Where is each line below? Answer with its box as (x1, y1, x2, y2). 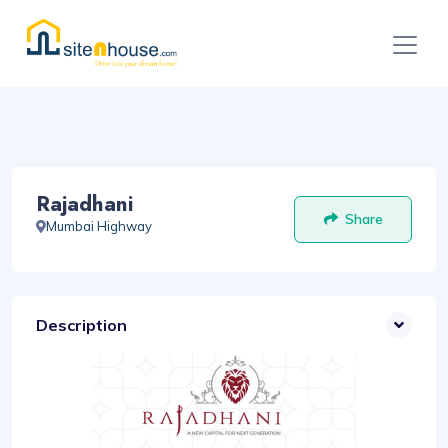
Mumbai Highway (46, 218, 152, 234)
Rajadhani (36, 189, 133, 219)
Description (36, 315, 127, 335)
